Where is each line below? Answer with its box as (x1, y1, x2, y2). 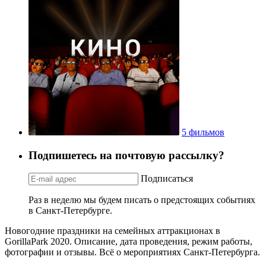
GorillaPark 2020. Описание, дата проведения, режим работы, (5, 236, 252, 247)
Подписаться (141, 173, 193, 184)
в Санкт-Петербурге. (28, 205, 112, 216)
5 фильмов (182, 127, 224, 138)
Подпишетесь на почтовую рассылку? (28, 148, 224, 161)
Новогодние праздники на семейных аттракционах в (5, 226, 220, 236)
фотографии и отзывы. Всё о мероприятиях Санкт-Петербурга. (5, 247, 260, 258)
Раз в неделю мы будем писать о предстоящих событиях (28, 195, 255, 205)
